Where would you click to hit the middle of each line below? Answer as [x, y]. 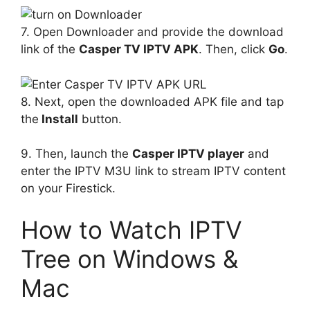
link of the [50, 49]
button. [100, 119]
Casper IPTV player [188, 154]
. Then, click [234, 49]
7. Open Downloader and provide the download [152, 32]
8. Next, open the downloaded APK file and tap [152, 101]
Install [58, 119]
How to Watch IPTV [131, 229]
